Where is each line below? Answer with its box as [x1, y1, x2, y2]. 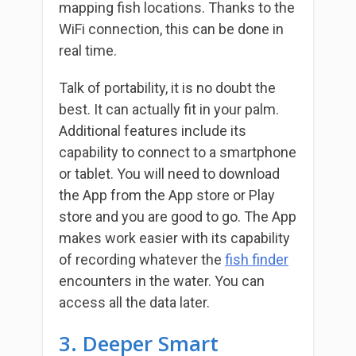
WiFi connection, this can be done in [59, 20, 284, 37]
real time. [59, 41, 117, 59]
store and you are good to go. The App [59, 207, 296, 225]
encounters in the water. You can [59, 272, 265, 289]
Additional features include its [59, 122, 246, 139]
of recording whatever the [59, 250, 225, 268]
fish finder [225, 250, 288, 268]
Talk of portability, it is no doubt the [59, 79, 276, 96]
